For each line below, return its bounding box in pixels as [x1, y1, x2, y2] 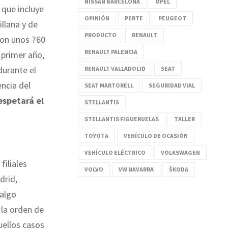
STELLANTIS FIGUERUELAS [84, 115, 159, 123]
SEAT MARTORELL [84, 81, 133, 89]
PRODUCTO [84, 31, 117, 39]
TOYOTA [84, 131, 108, 139]
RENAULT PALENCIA [84, 47, 137, 55]
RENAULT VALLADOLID [84, 64, 146, 72]
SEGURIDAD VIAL [149, 81, 195, 89]
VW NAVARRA [119, 165, 154, 173]
